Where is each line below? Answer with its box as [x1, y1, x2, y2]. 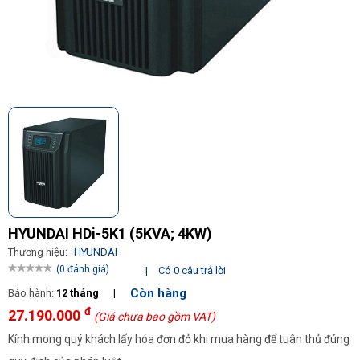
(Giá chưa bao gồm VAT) [94, 310, 215, 323]
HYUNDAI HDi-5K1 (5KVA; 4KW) [8, 225, 212, 242]
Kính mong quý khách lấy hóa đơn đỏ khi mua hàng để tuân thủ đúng [8, 333, 350, 346]
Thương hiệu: [8, 246, 70, 258]
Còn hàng [130, 286, 186, 301]
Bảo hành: [8, 287, 56, 299]
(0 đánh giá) [56, 264, 109, 275]
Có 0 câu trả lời [158, 264, 227, 276]
